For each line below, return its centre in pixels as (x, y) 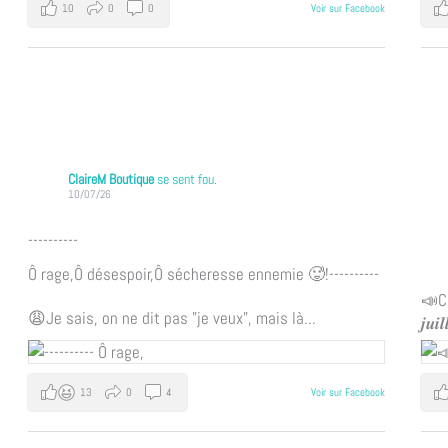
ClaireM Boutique (112, 179)
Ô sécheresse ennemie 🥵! (241, 273)
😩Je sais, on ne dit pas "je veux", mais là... (171, 317)
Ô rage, (50, 273)
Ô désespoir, (113, 273)
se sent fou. (186, 179)
